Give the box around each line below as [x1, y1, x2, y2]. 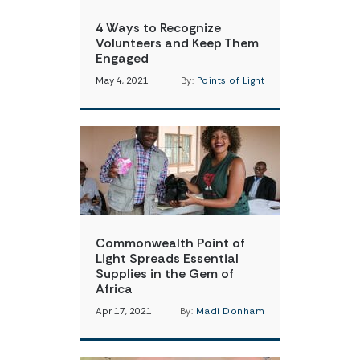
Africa [96, 280, 133, 297]
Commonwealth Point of [96, 235, 245, 252]
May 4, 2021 [96, 75, 149, 87]
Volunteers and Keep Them [96, 35, 259, 51]
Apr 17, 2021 [96, 305, 152, 317]
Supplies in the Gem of [96, 265, 234, 282]
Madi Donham [195, 305, 264, 317]
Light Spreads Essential [96, 250, 239, 267]
